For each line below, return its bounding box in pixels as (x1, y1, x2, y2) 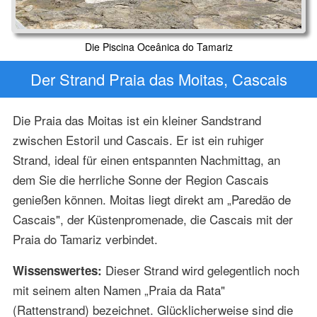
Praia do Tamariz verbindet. (12, 229, 158, 248)
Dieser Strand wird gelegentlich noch (101, 260, 299, 279)
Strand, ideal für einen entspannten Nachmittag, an (12, 150, 280, 168)
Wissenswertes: (12, 261, 102, 279)
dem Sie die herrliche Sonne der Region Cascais (12, 170, 269, 188)
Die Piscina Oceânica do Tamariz (84, 40, 233, 54)
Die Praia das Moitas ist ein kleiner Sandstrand (12, 110, 261, 129)
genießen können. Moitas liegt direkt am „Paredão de (12, 190, 291, 208)
